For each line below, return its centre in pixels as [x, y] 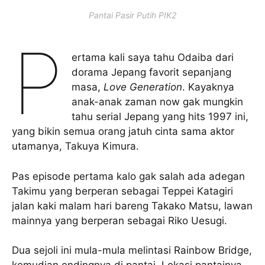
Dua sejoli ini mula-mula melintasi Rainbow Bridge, [132, 251]
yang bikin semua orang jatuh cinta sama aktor [123, 132]
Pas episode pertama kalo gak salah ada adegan [128, 176]
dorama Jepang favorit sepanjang [152, 72]
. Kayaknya [209, 87]
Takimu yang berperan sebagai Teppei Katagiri [122, 191]
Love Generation [143, 87]
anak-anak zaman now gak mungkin [158, 102]
